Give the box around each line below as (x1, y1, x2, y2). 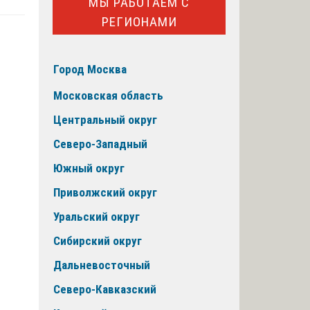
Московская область (53, 89, 163, 103)
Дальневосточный (53, 258, 150, 273)
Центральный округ (53, 113, 157, 127)
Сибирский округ (53, 234, 142, 248)
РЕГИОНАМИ (101, 13, 177, 30)
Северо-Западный (53, 137, 147, 152)
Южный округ (53, 161, 125, 176)
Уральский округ (53, 210, 140, 224)
